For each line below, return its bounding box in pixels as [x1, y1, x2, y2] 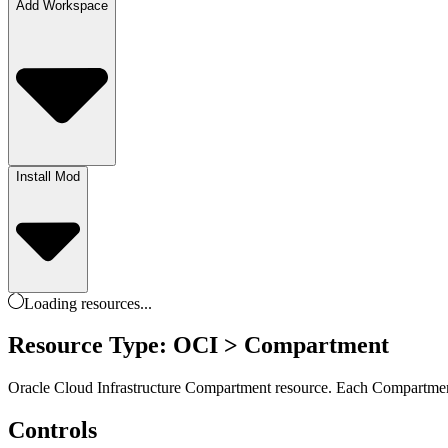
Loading [24, 294, 81, 312]
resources [81, 294, 140, 312]
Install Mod [16, 169, 80, 185]
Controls [8, 417, 97, 444]
